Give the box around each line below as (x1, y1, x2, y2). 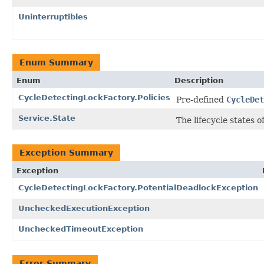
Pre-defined (176, 94, 226, 104)
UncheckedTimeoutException (18, 224, 143, 233)
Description (174, 75, 223, 85)
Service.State (18, 113, 75, 123)
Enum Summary (19, 57, 93, 67)
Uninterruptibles (18, 12, 88, 21)
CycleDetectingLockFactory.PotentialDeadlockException (18, 183, 258, 192)
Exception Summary (19, 147, 113, 157)
